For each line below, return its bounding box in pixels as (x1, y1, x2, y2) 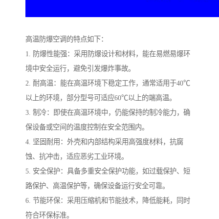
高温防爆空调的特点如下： (25, 35, 108, 44)
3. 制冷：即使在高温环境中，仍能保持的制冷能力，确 (25, 109, 190, 117)
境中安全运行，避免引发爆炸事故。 (25, 65, 135, 73)
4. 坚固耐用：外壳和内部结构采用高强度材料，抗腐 (25, 138, 183, 146)
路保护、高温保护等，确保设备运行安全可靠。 (25, 182, 169, 190)
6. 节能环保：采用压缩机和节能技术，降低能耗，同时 (25, 197, 190, 205)
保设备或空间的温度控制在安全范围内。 (25, 123, 149, 131)
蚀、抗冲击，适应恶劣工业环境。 (25, 153, 128, 161)
